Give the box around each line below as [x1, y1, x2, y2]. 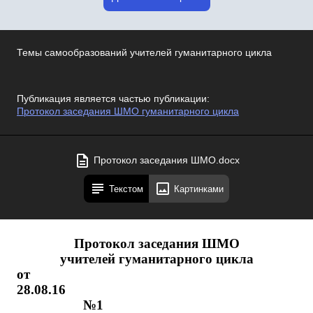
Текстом [109, 183, 143, 194]
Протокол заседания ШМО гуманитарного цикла [17, 106, 239, 117]
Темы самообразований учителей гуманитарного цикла [17, 48, 272, 58]
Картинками [174, 183, 224, 194]
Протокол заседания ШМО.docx [93, 155, 240, 166]
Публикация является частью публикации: [17, 94, 210, 104]
